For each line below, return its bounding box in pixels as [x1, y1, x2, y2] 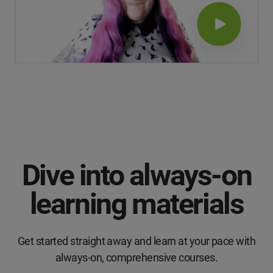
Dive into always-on [21, 158, 252, 193]
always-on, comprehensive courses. [55, 251, 218, 264]
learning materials [29, 186, 244, 222]
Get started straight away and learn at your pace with [17, 235, 256, 248]
